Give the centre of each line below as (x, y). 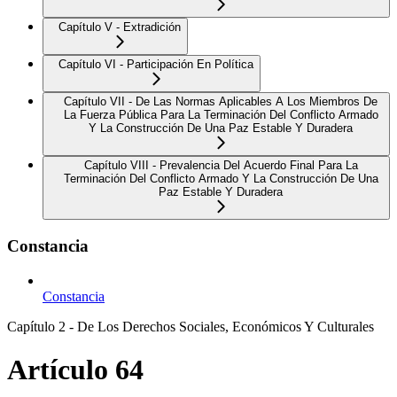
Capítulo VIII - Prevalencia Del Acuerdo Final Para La (221, 166)
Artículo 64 (75, 370)
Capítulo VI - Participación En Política (156, 65)
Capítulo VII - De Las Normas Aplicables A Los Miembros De (221, 102)
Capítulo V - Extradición (120, 27)
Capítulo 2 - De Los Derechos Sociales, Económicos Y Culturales (191, 326)
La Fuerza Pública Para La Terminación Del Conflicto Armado (221, 115)
